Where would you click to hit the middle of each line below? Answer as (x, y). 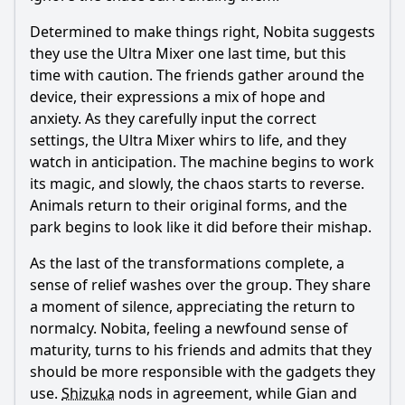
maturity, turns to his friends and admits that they (201, 350)
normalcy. (65, 328)
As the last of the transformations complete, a (187, 263)
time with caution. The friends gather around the (197, 75)
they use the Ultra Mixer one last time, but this (188, 53)
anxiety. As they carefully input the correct (173, 118)
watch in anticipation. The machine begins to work (202, 162)
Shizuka (88, 393)
